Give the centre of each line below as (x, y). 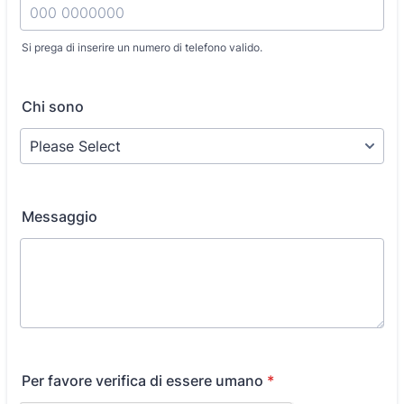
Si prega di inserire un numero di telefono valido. (142, 47)
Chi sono (53, 106)
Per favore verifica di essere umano (142, 381)
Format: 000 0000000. (96, 62)
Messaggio (60, 216)
